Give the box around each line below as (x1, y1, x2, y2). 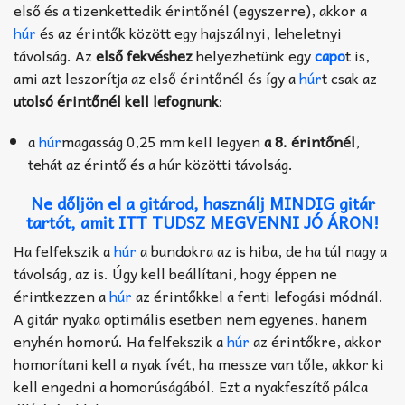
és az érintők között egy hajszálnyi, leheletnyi (36, 20, 342, 44)
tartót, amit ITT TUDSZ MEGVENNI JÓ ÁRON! (25, 208, 380, 235)
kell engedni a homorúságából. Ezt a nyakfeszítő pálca (14, 373, 368, 398)
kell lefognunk (125, 88, 219, 112)
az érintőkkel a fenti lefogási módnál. (132, 283, 383, 307)
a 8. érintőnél (264, 128, 355, 153)
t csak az (322, 65, 377, 89)
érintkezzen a (14, 283, 109, 307)
